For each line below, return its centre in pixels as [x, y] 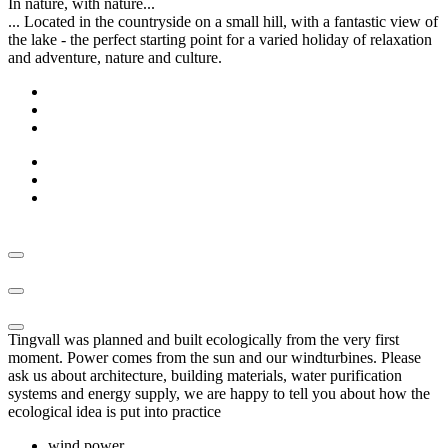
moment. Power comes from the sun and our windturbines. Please [214, 357]
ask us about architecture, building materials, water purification [205, 375]
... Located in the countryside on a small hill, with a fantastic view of [223, 21]
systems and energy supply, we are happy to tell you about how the [219, 393]
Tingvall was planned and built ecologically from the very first [203, 339]
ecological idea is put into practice [114, 411]
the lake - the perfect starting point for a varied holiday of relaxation [220, 39]
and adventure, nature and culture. [115, 57]
